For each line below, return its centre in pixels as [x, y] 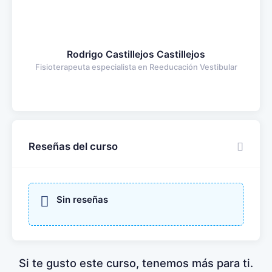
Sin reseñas [82, 199]
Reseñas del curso [73, 146]
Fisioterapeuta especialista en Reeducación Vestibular [136, 67]
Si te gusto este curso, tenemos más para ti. [136, 263]
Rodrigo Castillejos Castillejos [136, 54]
